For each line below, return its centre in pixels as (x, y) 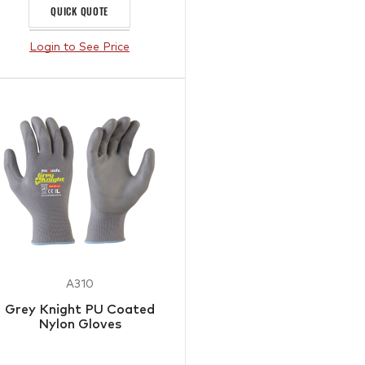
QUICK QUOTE (80, 11)
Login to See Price (80, 47)
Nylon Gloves (79, 324)
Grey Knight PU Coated (79, 310)
